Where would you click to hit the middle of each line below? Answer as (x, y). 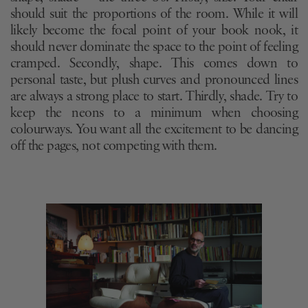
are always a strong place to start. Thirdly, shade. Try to (154, 97)
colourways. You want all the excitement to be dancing (154, 130)
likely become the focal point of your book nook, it (154, 31)
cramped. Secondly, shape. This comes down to (154, 64)
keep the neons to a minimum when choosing (154, 114)
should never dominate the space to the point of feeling (154, 48)
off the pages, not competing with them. (114, 147)
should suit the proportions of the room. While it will (154, 15)
